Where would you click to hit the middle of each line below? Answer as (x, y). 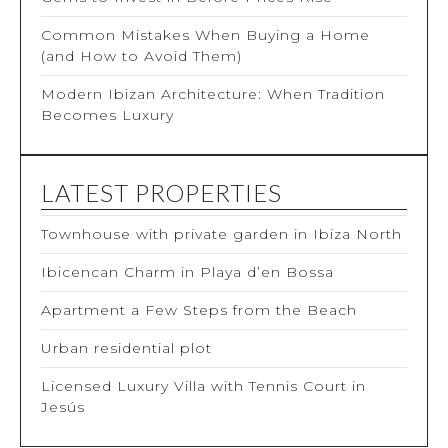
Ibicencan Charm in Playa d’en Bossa (187, 272)
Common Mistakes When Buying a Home (205, 35)
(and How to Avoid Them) (141, 56)
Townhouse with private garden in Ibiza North (221, 234)
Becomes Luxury (107, 115)
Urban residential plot (126, 348)
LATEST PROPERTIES (161, 193)
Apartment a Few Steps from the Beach (199, 310)
